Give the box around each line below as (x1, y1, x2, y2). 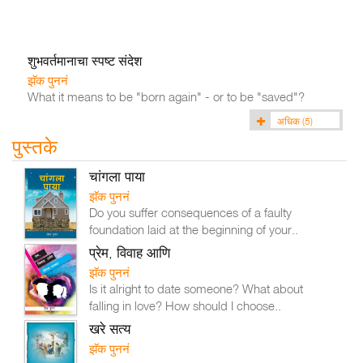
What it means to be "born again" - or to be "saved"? (28, 89, 305, 104)
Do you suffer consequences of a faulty (89, 205, 293, 220)
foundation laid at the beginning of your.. (89, 222, 299, 237)
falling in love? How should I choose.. (89, 298, 282, 313)
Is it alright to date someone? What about (89, 281, 304, 296)
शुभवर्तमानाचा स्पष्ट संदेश (28, 53, 142, 69)
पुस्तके (12, 137, 58, 158)
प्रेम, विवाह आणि (89, 244, 171, 261)
